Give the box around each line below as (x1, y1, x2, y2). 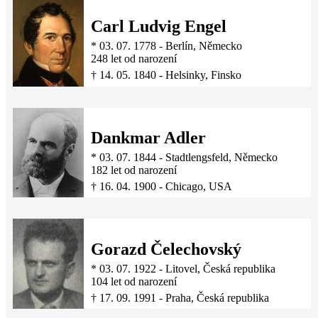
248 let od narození (91, 53, 177, 65)
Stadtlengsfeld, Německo (165, 151, 278, 164)
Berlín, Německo (165, 40, 242, 53)
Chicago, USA (165, 180, 232, 193)
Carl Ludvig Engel (91, 17, 226, 36)
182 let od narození (91, 164, 177, 177)
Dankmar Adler (91, 128, 206, 148)
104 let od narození (91, 275, 177, 288)
